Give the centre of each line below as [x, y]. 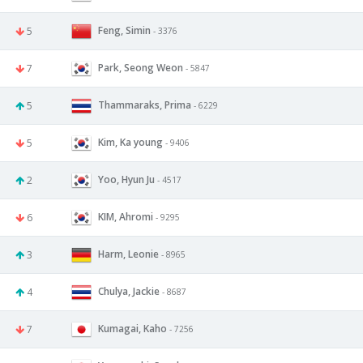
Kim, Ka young [130, 142]
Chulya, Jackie [130, 291]
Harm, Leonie [128, 254]
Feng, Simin [124, 30]
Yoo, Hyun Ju [126, 179]
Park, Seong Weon [141, 67]
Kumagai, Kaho [132, 328]
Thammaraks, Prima [145, 105]
